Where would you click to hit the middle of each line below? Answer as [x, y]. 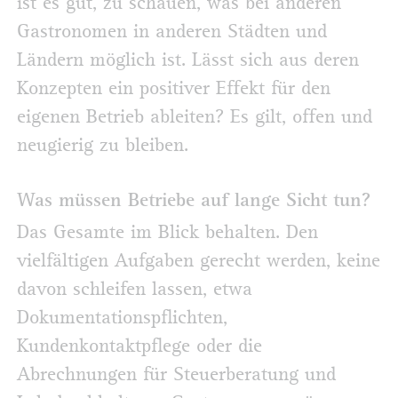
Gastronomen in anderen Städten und [172, 32]
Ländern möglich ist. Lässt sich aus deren [188, 61]
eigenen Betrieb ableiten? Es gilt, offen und [195, 118]
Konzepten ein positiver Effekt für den [174, 89]
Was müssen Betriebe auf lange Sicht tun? [194, 203]
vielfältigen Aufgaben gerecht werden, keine [199, 261]
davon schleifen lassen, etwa [135, 289]
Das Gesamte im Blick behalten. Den [167, 232]
